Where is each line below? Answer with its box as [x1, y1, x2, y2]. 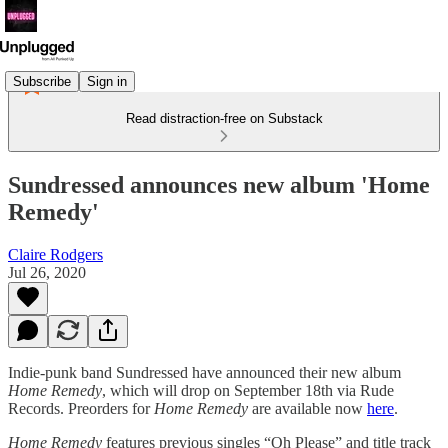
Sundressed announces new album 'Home [8, 171, 430, 198]
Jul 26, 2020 [8, 263, 86, 281]
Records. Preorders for [8, 399, 154, 417]
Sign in [87, 73, 127, 89]
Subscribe [13, 73, 71, 89]
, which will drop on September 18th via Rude [102, 381, 394, 399]
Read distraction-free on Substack [125, 111, 323, 126]
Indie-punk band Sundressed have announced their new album [8, 363, 401, 381]
